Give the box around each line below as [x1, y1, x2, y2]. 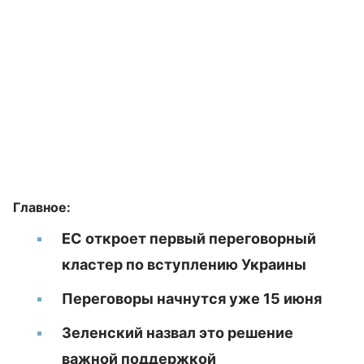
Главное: [13, 199, 71, 215]
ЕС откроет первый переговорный [62, 230, 316, 247]
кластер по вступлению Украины [62, 256, 306, 273]
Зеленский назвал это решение [62, 324, 293, 341]
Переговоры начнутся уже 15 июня [62, 290, 322, 307]
